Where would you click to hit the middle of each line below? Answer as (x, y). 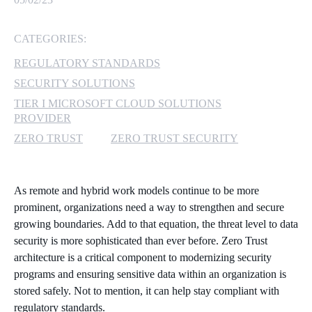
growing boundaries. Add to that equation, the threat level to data (156, 224)
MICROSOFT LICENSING (211, 97)
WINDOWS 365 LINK (211, 180)
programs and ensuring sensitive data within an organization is (150, 274)
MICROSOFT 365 (211, 29)
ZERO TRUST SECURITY (174, 138)
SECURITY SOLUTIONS (75, 83)
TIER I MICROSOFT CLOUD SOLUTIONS (118, 103)
